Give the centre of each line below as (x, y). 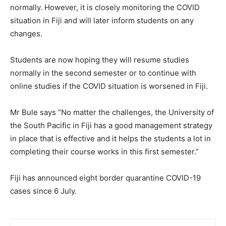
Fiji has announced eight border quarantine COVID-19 (105, 178)
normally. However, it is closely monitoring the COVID (105, 8)
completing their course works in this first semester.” (104, 152)
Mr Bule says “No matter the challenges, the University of (112, 112)
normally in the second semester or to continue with (103, 73)
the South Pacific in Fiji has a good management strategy (111, 126)
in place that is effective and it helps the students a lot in (110, 139)
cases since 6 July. (43, 191)
